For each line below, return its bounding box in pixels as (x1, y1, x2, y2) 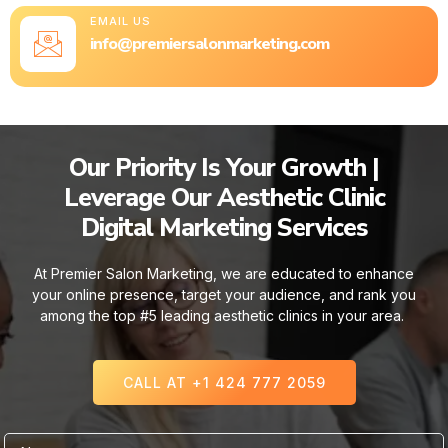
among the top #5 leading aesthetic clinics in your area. (40, 306, 408, 324)
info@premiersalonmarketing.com (90, 32, 329, 55)
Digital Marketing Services (80, 210, 368, 245)
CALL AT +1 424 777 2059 (122, 374, 326, 392)
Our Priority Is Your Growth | (69, 150, 379, 185)
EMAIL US (90, 13, 151, 28)
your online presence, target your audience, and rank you (32, 285, 416, 303)
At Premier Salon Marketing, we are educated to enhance (34, 264, 414, 282)
